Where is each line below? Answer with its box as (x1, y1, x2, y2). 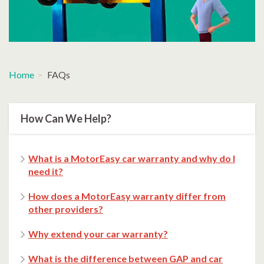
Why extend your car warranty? (28, 228, 168, 240)
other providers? (28, 203, 103, 215)
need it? (28, 166, 63, 177)
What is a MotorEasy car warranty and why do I (28, 153, 235, 164)
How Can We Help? (21, 112, 111, 126)
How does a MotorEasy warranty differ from (28, 190, 226, 202)
